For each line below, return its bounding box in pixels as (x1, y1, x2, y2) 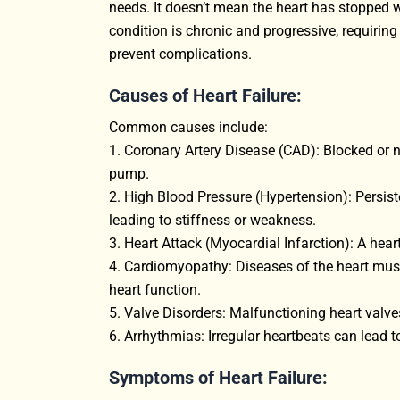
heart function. (109, 280, 201, 298)
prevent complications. (109, 45, 252, 62)
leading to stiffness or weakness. (109, 211, 316, 229)
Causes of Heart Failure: (109, 84, 302, 106)
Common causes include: (109, 118, 268, 136)
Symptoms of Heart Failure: (109, 366, 328, 388)
